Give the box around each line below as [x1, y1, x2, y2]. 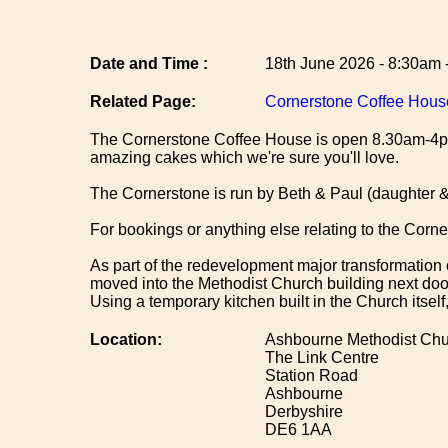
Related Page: [90, 93, 196, 111]
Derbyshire [264, 403, 343, 421]
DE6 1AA [264, 421, 332, 439]
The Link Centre [264, 349, 379, 367]
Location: [90, 331, 162, 349]
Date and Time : [90, 55, 208, 73]
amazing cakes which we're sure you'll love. [90, 149, 399, 167]
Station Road [264, 367, 358, 385]
